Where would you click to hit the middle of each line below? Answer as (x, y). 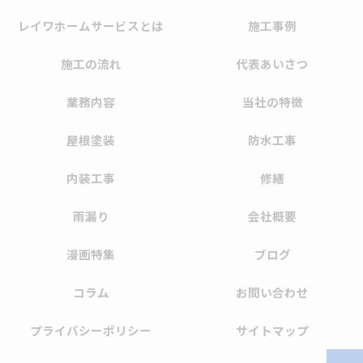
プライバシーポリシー (91, 330)
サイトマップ (272, 330)
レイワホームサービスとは (91, 26)
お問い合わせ (272, 292)
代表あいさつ (272, 64)
